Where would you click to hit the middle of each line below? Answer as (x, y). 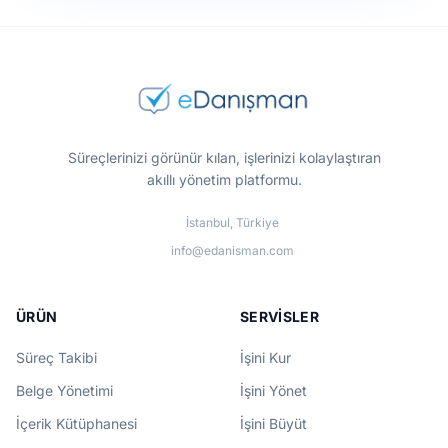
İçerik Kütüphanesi (76, 423)
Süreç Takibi (56, 357)
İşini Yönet (273, 390)
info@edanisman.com (232, 250)
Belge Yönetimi (64, 390)
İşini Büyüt (273, 423)
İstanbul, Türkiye (232, 222)
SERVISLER (280, 316)
